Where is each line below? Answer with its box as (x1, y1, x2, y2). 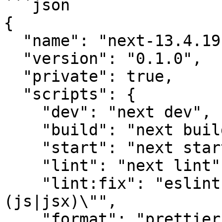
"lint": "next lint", (4, 157, 42, 174)
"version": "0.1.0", (4, 50, 23, 67)
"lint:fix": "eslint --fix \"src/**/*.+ (4, 174, 42, 192)
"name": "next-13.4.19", (4, 32, 23, 50)
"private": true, (4, 67, 23, 85)
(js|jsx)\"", (4, 192, 117, 210)
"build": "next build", (4, 121, 42, 139)
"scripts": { (4, 85, 23, 103)
